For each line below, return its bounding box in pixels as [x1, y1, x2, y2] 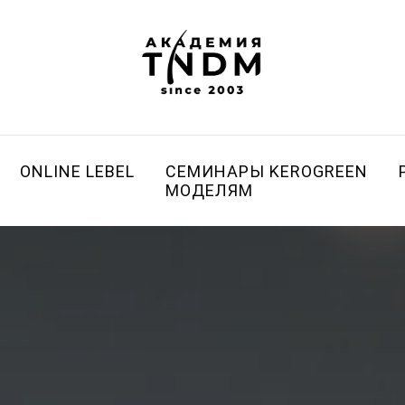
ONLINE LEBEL [19, 162, 135, 181]
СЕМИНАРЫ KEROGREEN [165, 162, 368, 181]
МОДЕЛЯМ [165, 181, 253, 200]
